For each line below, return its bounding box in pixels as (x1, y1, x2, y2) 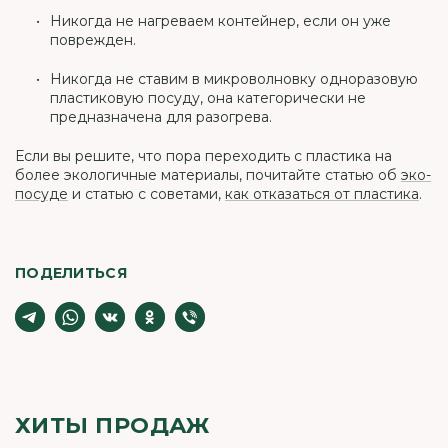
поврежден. (50, 30, 136, 49)
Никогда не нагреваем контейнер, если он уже (50, 11, 391, 30)
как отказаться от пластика (225, 184, 419, 203)
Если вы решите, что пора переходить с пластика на (15, 146, 392, 165)
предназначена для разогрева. (50, 107, 272, 126)
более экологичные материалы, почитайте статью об (15, 165, 401, 184)
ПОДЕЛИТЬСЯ (15, 263, 127, 282)
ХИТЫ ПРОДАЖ (15, 411, 210, 439)
